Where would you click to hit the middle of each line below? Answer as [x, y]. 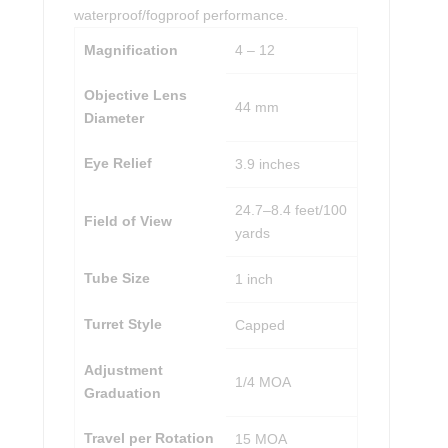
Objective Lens [135, 94]
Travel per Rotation [148, 437]
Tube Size [116, 277]
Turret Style [122, 323]
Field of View [127, 220]
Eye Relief [117, 162]
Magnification [130, 49]
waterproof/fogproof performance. [181, 14]
